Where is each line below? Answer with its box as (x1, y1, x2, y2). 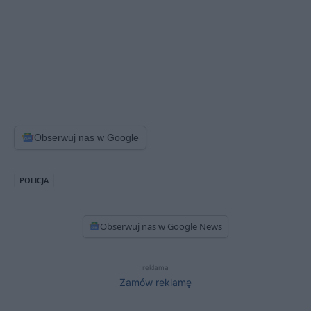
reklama (142, 262, 169, 271)
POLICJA (19, 174, 49, 185)
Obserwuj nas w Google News (100, 219, 222, 233)
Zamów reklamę (119, 276, 192, 288)
